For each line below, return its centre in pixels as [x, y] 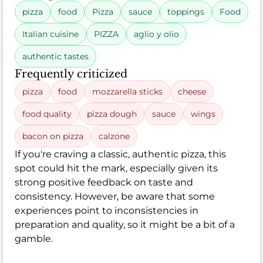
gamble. [34, 238]
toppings [186, 11]
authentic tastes [55, 56]
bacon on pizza [53, 136]
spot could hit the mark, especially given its [116, 168]
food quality [47, 114]
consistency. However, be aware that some [115, 196]
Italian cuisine [50, 34]
